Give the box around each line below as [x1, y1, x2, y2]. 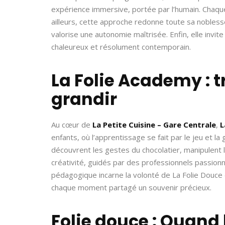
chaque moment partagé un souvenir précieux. [51, 182, 211, 192]
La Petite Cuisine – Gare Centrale [92, 120, 216, 130]
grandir [51, 87, 117, 111]
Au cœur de [51, 120, 92, 130]
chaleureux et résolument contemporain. [51, 42, 191, 52]
